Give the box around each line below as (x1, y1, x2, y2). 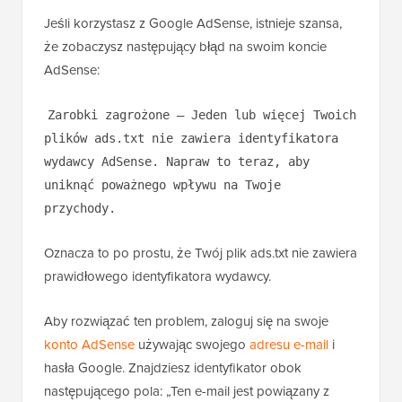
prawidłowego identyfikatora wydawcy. (44, 267, 271, 287)
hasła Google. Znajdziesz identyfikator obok (44, 358, 301, 379)
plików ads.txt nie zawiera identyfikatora (44, 131, 338, 146)
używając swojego (135, 335, 249, 355)
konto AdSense (44, 335, 135, 355)
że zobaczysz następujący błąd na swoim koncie (44, 37, 327, 57)
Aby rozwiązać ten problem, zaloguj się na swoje (44, 311, 328, 332)
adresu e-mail (249, 335, 328, 355)
